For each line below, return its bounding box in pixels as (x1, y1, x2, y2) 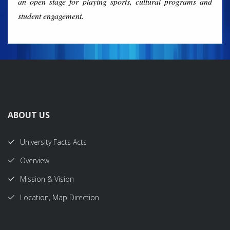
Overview (20, 156, 49, 165)
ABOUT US (8, 109, 50, 121)
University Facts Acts (20, 137, 87, 147)
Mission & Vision (20, 174, 74, 184)
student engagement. (18, 10, 84, 21)
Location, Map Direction (20, 193, 99, 202)
